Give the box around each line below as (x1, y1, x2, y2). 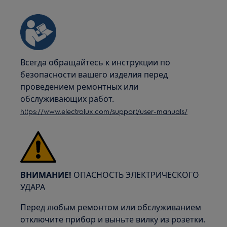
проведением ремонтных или (20, 81, 139, 92)
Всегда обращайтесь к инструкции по (20, 57, 171, 68)
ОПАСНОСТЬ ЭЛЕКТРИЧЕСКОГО (71, 169, 200, 180)
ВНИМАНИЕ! (20, 169, 72, 180)
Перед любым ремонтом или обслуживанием (20, 202, 202, 213)
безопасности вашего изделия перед (20, 69, 168, 80)
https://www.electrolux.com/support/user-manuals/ (20, 106, 188, 116)
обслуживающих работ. (20, 93, 115, 104)
